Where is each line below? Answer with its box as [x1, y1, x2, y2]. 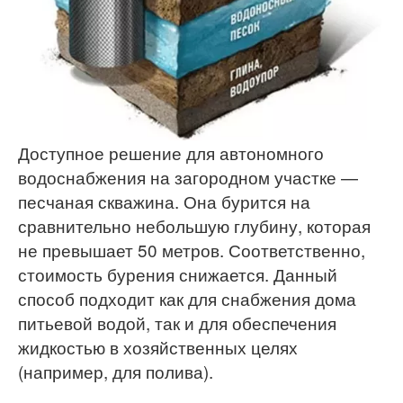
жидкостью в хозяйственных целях [18, 335, 298, 360]
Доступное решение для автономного [18, 140, 324, 166]
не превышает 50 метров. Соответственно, [18, 237, 365, 263]
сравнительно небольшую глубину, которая [18, 213, 371, 238]
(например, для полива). [18, 359, 213, 384]
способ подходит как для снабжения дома [18, 286, 356, 311]
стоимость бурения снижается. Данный [18, 262, 337, 287]
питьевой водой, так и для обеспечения [18, 310, 336, 336]
